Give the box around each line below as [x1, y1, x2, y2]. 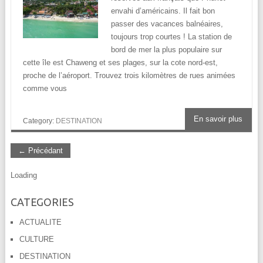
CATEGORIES [10, 195, 74, 208]
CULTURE [19, 234, 54, 244]
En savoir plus [194, 114, 243, 123]
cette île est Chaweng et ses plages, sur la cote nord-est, [22, 58, 218, 67]
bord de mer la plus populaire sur [110, 45, 222, 54]
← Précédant [18, 146, 63, 155]
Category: [22, 117, 56, 126]
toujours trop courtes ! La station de [110, 32, 232, 41]
